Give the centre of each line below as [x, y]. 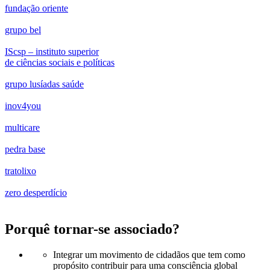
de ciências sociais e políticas [60, 62]
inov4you [23, 105]
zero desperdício [36, 192]
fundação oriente [36, 8]
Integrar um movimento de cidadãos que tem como [149, 254]
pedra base [25, 149]
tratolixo [20, 171]
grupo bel [23, 30]
